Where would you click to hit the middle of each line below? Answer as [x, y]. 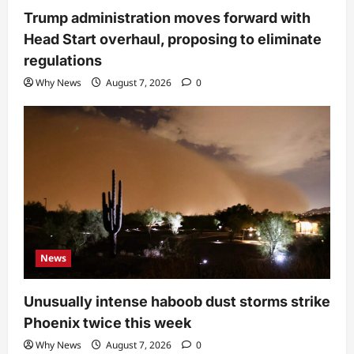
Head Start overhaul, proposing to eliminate [173, 40]
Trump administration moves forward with [167, 18]
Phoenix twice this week [107, 322]
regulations [63, 61]
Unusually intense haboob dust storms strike [177, 301]
